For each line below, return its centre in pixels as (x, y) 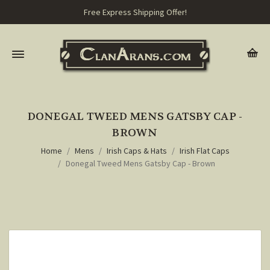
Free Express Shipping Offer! (135, 12)
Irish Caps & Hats (137, 151)
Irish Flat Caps (204, 151)
